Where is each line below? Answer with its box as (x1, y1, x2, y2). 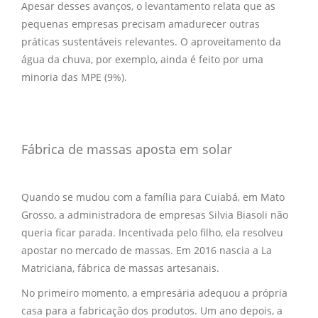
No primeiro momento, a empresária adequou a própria (21, 285, 287, 300)
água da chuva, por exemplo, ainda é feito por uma (21, 52, 263, 66)
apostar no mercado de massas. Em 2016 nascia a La (21, 243, 272, 257)
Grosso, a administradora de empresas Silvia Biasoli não (21, 207, 288, 221)
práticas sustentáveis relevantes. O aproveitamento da (21, 34, 281, 48)
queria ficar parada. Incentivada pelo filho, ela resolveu (21, 225, 283, 239)
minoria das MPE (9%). (21, 70, 127, 84)
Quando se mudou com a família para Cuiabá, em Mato (21, 190, 285, 204)
